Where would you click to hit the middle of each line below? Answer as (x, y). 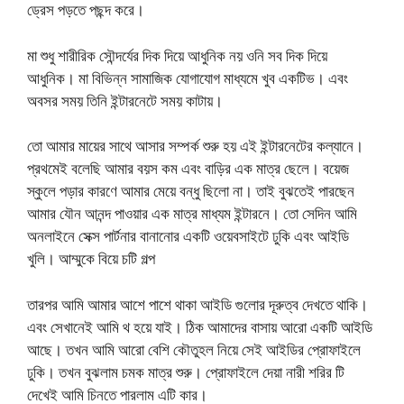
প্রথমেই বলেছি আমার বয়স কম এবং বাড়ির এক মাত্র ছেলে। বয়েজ (188, 169)
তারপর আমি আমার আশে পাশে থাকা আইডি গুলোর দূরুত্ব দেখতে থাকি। (197, 304)
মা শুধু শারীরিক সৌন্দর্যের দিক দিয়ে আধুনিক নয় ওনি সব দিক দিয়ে (177, 55)
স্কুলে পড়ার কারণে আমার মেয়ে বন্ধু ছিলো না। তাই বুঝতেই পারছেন (191, 191)
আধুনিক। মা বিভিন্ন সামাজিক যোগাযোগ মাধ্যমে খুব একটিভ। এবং (188, 78)
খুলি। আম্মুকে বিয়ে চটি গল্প (91, 259)
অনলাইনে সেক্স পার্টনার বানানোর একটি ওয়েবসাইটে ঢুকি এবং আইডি (188, 236)
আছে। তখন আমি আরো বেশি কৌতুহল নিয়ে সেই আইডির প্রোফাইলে (194, 349)
